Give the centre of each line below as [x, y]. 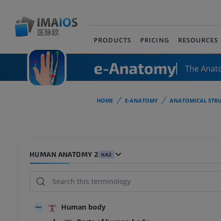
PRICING [155, 40]
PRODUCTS [113, 40]
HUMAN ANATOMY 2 [64, 154]
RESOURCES [198, 40]
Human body [83, 207]
